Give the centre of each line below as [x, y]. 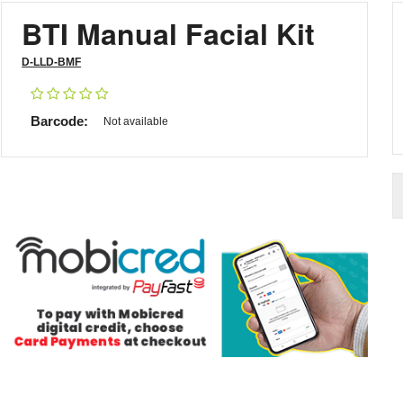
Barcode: [60, 121]
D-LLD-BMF [52, 62]
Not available [136, 121]
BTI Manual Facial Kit [169, 33]
